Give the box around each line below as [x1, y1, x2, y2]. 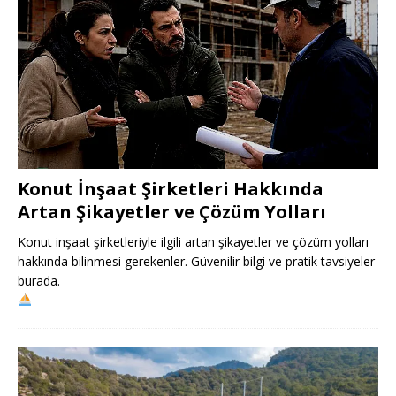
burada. [18, 271, 60, 289]
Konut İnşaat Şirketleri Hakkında [18, 176, 324, 201]
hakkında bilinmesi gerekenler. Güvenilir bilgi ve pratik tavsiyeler [18, 252, 375, 270]
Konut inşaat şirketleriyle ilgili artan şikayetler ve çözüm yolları [18, 232, 369, 250]
